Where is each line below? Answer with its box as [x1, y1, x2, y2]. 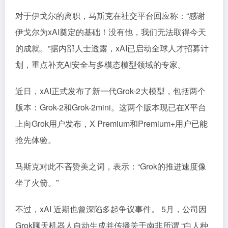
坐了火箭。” [15, 176, 59, 188]
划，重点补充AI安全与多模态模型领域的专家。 [15, 58, 186, 70]
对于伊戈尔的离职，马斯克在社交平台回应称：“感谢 [15, 9, 205, 21]
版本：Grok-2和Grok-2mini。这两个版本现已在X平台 [15, 101, 206, 113]
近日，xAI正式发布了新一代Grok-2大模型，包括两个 [15, 84, 206, 97]
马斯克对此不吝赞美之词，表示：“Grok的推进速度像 [15, 160, 206, 172]
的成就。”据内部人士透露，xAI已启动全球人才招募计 [15, 42, 209, 54]
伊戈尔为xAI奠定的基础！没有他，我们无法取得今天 [15, 25, 206, 38]
